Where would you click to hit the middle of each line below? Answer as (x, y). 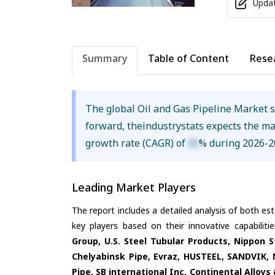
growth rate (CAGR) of (137, 143)
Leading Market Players (134, 187)
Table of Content (188, 58)
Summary (105, 58)
